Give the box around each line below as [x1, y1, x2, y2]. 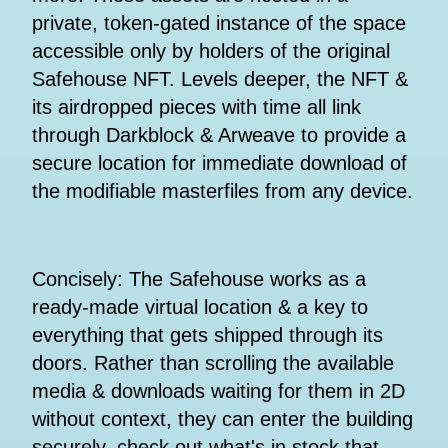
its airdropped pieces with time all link [32, 96, 361, 119]
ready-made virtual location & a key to [32, 296, 368, 319]
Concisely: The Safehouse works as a [32, 268, 366, 291]
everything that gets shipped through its [32, 324, 383, 347]
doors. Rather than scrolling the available [32, 352, 394, 375]
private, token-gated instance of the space [32, 12, 406, 35]
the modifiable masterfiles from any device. [32, 180, 413, 203]
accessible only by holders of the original [32, 40, 390, 63]
